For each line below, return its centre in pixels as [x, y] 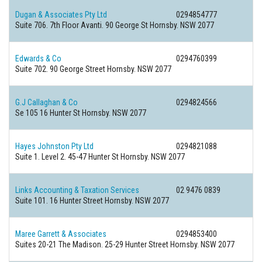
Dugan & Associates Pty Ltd [61, 15]
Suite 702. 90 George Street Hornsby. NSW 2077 [93, 69]
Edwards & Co [38, 58]
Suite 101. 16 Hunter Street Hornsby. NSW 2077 [92, 201]
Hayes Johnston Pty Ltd [54, 146]
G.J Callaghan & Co [46, 102]
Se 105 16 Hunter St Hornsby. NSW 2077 [81, 113]
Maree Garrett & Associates [61, 234]
